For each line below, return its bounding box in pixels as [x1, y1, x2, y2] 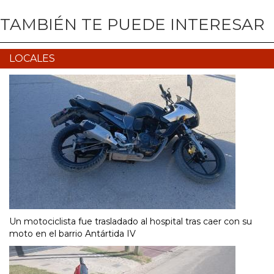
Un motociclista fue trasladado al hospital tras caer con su [9, 216, 252, 228]
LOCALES [9, 53, 55, 65]
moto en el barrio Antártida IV [9, 228, 136, 240]
